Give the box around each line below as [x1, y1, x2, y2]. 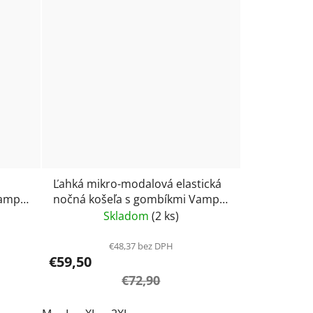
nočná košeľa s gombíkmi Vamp [52, 191, 219, 208]
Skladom [103, 208, 152, 224]
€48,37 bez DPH [108, 240, 173, 253]
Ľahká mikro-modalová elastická [52, 176, 221, 192]
